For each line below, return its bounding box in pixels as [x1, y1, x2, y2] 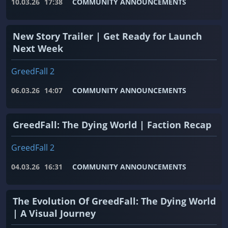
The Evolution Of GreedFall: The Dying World [13, 195, 216, 208]
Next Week [13, 42, 63, 55]
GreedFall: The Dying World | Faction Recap [13, 119, 211, 131]
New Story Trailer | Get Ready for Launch [13, 30, 202, 43]
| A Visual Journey [13, 207, 96, 220]
